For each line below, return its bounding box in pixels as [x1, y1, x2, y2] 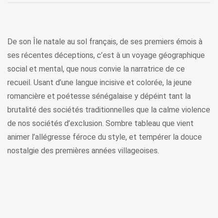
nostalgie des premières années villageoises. [7, 146, 159, 156]
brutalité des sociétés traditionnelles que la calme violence [7, 105, 210, 115]
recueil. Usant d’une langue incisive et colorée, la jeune [7, 78, 192, 88]
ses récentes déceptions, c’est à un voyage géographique [7, 51, 205, 60]
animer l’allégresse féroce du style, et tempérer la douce [7, 132, 202, 142]
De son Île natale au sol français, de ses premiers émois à [7, 37, 202, 47]
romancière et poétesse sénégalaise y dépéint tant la [7, 91, 191, 101]
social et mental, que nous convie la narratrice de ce [7, 64, 185, 74]
